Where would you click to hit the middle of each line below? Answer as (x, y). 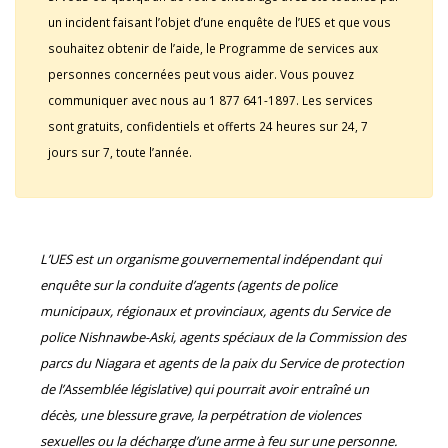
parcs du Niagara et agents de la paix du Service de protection (222, 363)
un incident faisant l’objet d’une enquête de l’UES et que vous (219, 22)
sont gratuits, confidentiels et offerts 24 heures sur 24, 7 (208, 126)
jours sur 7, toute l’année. (120, 152)
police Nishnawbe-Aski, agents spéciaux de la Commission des (223, 337)
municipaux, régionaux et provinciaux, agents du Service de (215, 311)
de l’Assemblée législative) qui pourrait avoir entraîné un (204, 389)
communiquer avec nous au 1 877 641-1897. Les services (210, 100)
